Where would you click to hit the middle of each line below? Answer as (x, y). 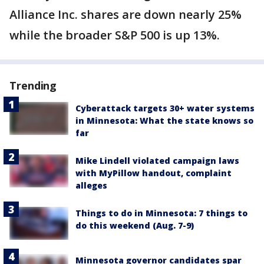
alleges (91, 186)
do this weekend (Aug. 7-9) (135, 226)
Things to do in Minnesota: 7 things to (161, 213)
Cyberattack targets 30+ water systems (165, 108)
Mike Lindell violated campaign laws (157, 161)
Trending (33, 86)
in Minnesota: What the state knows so (164, 121)
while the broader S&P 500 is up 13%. (115, 35)
